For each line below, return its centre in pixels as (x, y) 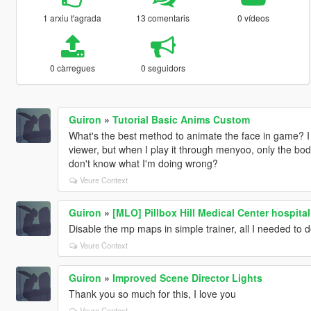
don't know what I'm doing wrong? (143, 163)
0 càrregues (72, 67)
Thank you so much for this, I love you (152, 293)
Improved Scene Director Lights (187, 277)
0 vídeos (254, 17)
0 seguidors (163, 67)
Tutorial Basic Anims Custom (181, 119)
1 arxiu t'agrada (73, 17)
